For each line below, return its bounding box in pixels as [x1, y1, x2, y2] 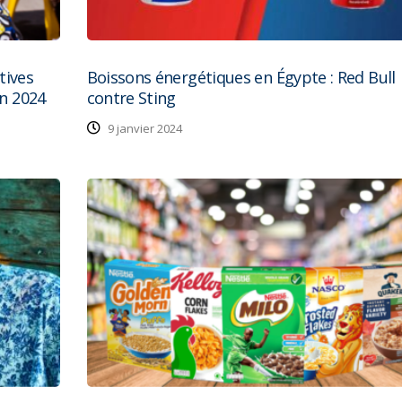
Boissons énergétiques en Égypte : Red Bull [86, 66, 396, 89]
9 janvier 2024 [104, 120, 182, 137]
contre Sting [86, 87, 176, 109]
